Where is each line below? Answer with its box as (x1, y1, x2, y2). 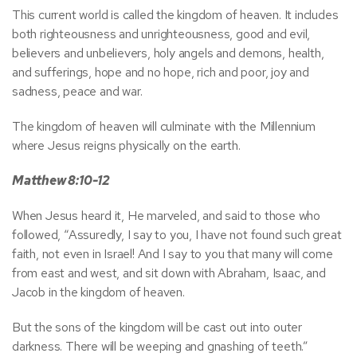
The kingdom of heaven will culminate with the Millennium (12, 118, 316, 135)
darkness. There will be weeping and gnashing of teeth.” (12, 338, 308, 355)
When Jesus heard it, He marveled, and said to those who (12, 207, 320, 224)
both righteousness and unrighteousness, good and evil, (12, 25, 311, 42)
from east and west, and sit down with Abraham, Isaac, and (12, 265, 326, 281)
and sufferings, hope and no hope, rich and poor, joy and (12, 64, 309, 80)
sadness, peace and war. (12, 83, 143, 100)
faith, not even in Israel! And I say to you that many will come (12, 245, 333, 262)
